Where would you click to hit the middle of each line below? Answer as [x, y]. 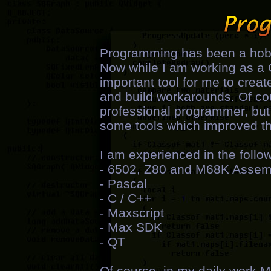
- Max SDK [131, 227]
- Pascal [123, 184]
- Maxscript [132, 213]
